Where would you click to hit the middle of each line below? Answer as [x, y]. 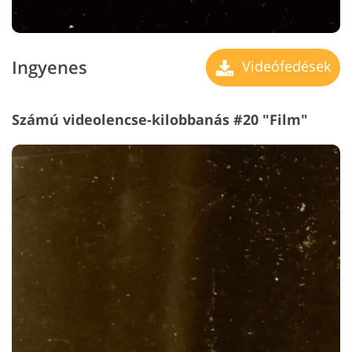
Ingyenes [49, 68]
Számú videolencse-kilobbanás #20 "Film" [160, 119]
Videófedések [284, 66]
